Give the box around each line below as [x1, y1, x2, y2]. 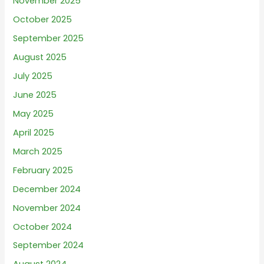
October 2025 [13, 14, 72, 26]
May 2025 [13, 107, 54, 120]
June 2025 [13, 88, 57, 101]
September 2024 [13, 239, 84, 252]
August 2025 [13, 51, 67, 64]
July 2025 [13, 70, 53, 82]
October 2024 [13, 220, 72, 233]
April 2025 [13, 126, 55, 138]
